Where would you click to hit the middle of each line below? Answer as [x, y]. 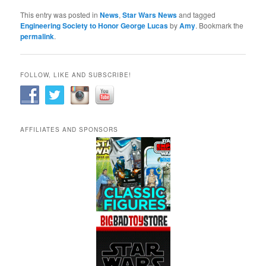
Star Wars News [150, 15]
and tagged [197, 14]
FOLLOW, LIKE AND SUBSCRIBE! [76, 75]
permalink [37, 36]
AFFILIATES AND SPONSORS [69, 130]
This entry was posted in [60, 14]
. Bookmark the [220, 25]
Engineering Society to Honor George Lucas [94, 25]
